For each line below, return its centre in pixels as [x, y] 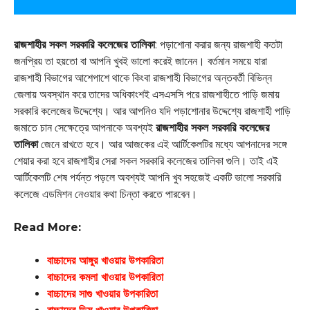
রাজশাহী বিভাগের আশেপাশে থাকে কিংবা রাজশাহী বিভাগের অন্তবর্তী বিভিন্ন [143, 78]
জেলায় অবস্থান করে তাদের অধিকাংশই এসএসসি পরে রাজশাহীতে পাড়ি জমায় [147, 95]
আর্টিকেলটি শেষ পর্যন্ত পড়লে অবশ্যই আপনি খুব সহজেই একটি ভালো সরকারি [147, 178]
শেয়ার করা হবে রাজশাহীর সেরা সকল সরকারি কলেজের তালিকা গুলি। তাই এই [146, 161]
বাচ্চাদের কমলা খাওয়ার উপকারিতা [105, 277]
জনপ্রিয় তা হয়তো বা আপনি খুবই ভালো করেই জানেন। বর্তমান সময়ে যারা [140, 62]
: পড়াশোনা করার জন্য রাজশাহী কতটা [219, 45]
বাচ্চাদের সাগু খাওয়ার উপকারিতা [102, 294]
